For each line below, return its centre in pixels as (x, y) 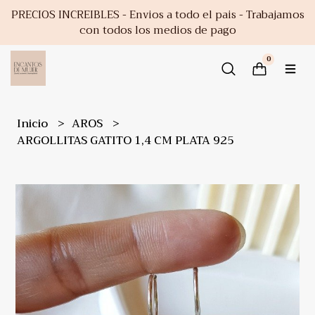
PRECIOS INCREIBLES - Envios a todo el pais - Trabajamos (157, 15)
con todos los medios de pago (157, 30)
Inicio (34, 124)
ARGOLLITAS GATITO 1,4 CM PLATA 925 (126, 141)
